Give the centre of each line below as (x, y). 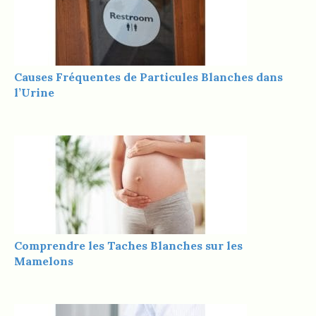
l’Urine (34, 92)
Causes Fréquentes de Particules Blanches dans (148, 77)
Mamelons (44, 261)
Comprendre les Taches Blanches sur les (128, 245)
